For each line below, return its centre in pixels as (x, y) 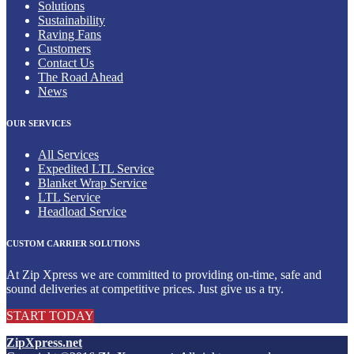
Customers (64, 49)
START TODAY (50, 316)
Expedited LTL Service (96, 169)
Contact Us (66, 63)
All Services (68, 155)
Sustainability (72, 21)
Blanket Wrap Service (92, 183)
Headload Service (82, 212)
